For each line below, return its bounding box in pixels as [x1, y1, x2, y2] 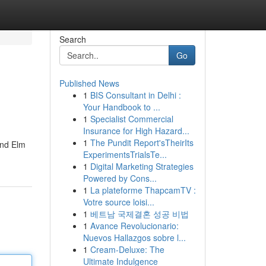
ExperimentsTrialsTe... [83, 148, 167, 160]
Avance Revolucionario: [90, 220, 179, 232]
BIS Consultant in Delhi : [90, 89, 181, 101]
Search [59, 33, 86, 45]
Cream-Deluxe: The [90, 243, 164, 255]
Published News [59, 77, 119, 89]
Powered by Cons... [83, 172, 157, 184]
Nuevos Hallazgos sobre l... [83, 232, 186, 243]
